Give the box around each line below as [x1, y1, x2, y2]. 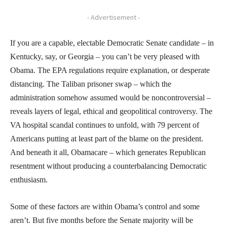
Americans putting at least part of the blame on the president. [10, 134, 203, 143]
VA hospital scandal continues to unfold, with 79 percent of [10, 120, 199, 129]
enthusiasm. [10, 175, 48, 184]
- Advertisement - [87, 12, 140, 22]
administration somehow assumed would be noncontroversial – [10, 93, 211, 102]
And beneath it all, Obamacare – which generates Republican [10, 147, 206, 157]
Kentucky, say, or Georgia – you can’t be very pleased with [10, 52, 200, 61]
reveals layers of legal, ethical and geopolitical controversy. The [10, 106, 212, 116]
